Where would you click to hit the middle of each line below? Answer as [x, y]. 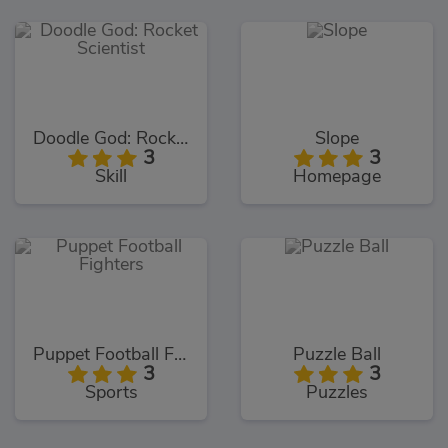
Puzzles [337, 392]
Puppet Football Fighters [180, 354]
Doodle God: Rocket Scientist [182, 138]
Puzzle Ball [337, 354]
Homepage [337, 176]
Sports [111, 392]
